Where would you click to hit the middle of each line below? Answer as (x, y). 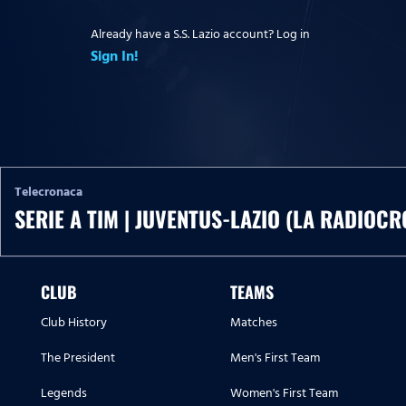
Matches (254, 323)
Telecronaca (48, 192)
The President (78, 358)
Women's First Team (284, 393)
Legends (64, 393)
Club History (74, 323)
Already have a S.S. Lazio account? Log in (200, 34)
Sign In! (115, 56)
